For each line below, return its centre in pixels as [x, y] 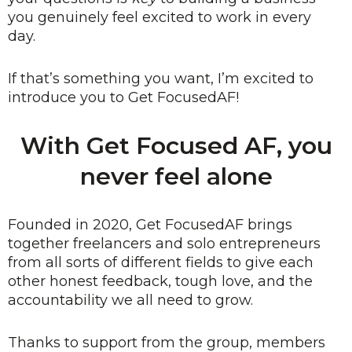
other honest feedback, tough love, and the [160, 281]
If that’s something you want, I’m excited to [161, 79]
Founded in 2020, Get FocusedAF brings [150, 225]
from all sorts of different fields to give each [161, 262]
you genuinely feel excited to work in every [159, 17]
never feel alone [176, 176]
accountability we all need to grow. [132, 300]
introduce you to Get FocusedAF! [123, 97]
